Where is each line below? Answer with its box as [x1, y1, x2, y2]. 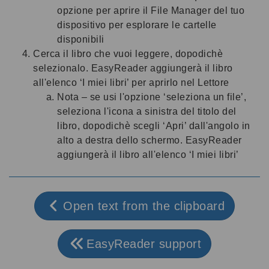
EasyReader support [86, 237, 202, 250]
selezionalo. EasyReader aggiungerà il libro [33, 62, 233, 73]
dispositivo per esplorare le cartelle [57, 19, 217, 30]
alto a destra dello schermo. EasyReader [57, 134, 242, 145]
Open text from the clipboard [63, 199, 225, 213]
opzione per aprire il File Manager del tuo [57, 5, 244, 16]
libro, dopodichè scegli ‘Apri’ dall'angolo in [57, 120, 250, 131]
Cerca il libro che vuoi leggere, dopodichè [33, 48, 223, 59]
